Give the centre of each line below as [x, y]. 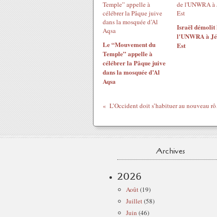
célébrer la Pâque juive [134, 63]
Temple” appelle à [128, 54]
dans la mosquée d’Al [131, 72]
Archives [170, 151]
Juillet [134, 201]
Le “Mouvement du [129, 44]
